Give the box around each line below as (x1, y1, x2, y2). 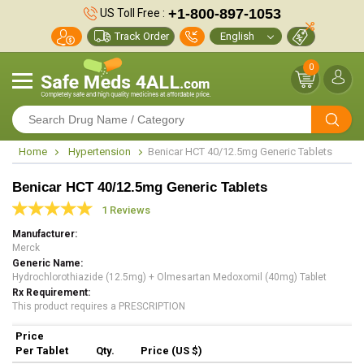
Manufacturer (12, 228, 75, 240)
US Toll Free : (97, 6, 165, 19)
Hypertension (68, 145, 131, 158)
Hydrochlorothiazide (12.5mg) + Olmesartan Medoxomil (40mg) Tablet (12, 271, 327, 283)
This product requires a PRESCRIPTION (12, 301, 185, 312)
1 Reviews (102, 204, 150, 216)
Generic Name (12, 258, 80, 269)
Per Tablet (15, 344, 68, 357)
